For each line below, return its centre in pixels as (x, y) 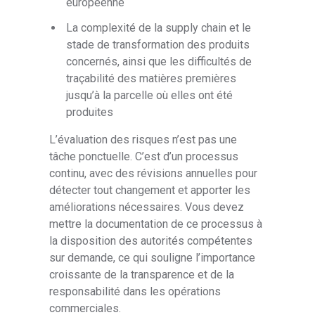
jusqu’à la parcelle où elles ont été (150, 95)
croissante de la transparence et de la (142, 274)
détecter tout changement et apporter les (150, 190)
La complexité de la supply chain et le (159, 27)
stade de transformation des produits (158, 44)
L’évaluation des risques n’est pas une (143, 139)
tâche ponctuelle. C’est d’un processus (144, 156)
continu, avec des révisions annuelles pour (154, 173)
